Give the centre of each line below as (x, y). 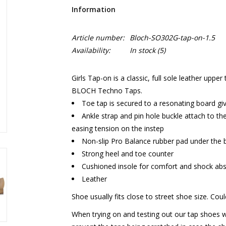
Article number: (98, 38)
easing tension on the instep (118, 128)
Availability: (91, 50)
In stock (142, 50)
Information (93, 9)
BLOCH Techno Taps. (108, 91)
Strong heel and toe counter (128, 154)
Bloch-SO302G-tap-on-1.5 (172, 38)
